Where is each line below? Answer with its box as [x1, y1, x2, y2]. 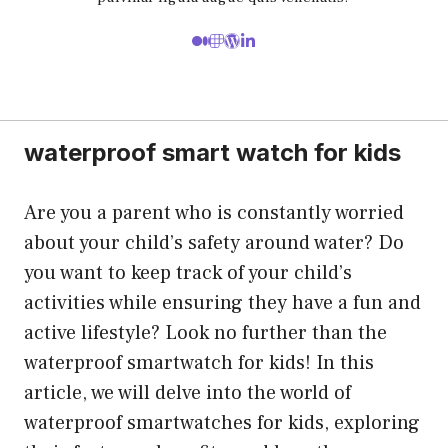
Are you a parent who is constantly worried [24, 199, 404, 226]
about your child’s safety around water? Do [24, 229, 404, 256]
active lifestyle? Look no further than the [24, 319, 387, 346]
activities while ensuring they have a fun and [24, 289, 421, 316]
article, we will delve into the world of [24, 379, 351, 406]
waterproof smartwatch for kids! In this [24, 349, 374, 376]
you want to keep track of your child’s [24, 259, 352, 286]
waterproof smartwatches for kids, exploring [24, 409, 420, 436]
